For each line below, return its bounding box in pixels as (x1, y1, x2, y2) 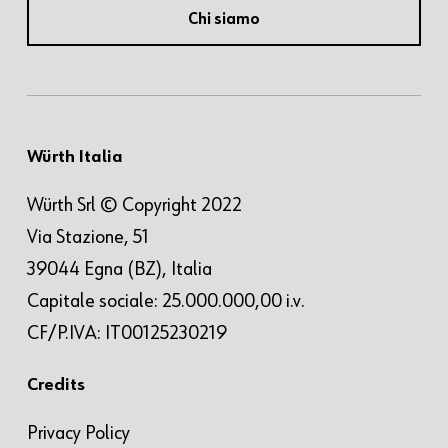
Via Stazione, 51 (26, 227, 149, 248)
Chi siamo (187, 12, 260, 29)
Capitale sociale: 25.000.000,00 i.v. (26, 291, 305, 312)
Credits (26, 376, 85, 395)
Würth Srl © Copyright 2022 (26, 195, 242, 216)
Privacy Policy (26, 423, 130, 444)
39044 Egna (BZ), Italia (26, 259, 212, 280)
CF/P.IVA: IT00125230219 (26, 323, 227, 344)
